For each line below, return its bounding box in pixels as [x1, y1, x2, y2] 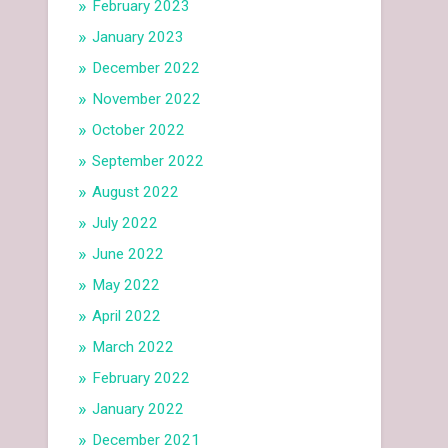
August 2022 [92, 183, 180, 202]
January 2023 [92, 28, 185, 47]
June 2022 [92, 245, 165, 264]
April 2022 [92, 307, 162, 326]
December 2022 [92, 59, 201, 78]
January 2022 [92, 400, 185, 419]
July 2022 [92, 214, 159, 233]
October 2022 [92, 121, 186, 140]
